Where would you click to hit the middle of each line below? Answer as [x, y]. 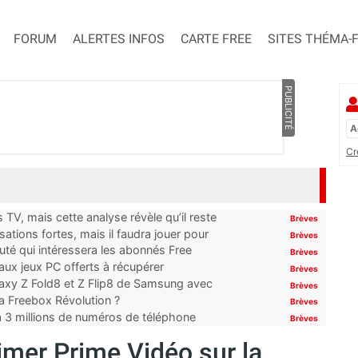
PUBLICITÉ [288, 108]
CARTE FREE [216, 39]
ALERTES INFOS [119, 39]
